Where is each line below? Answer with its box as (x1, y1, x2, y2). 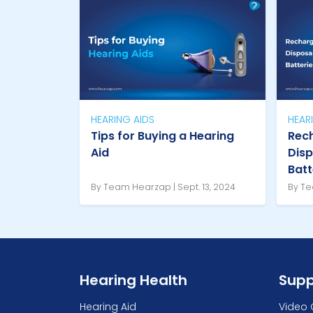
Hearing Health (80, 270, 187, 291)
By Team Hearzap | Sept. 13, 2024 (91, 181, 235, 194)
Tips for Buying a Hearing (91, 128, 234, 145)
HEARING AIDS (91, 112, 154, 127)
